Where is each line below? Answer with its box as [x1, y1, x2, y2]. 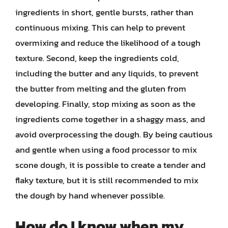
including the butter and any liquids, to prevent [15, 66, 198, 80]
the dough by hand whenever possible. [15, 188, 165, 202]
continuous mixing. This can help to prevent [15, 20, 185, 34]
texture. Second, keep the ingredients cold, [15, 51, 179, 65]
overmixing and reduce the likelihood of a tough [15, 36, 201, 49]
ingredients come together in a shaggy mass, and [15, 112, 205, 126]
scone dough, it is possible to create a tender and [15, 158, 206, 172]
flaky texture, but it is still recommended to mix [15, 173, 198, 187]
